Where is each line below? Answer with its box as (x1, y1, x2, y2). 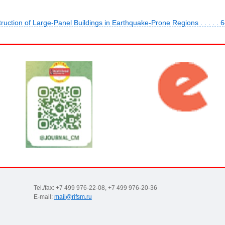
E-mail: (33, 193, 54, 201)
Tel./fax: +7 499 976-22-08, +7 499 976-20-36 (33, 184, 157, 192)
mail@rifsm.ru (54, 193, 92, 201)
